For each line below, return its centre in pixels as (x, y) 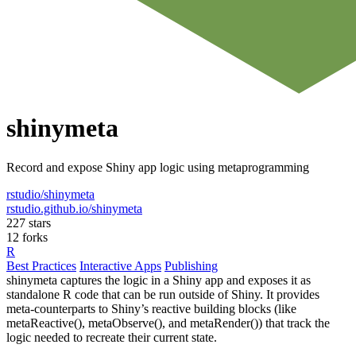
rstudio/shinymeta (50, 194)
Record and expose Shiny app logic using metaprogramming (158, 167)
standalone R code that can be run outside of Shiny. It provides (163, 294)
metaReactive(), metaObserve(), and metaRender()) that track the (168, 323)
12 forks (27, 237)
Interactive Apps (120, 265)
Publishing (191, 265)
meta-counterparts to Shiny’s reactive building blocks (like (151, 308)
